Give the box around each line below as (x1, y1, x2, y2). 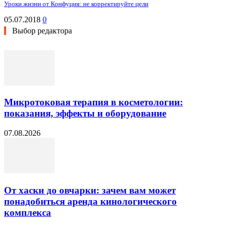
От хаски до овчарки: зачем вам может (4, 184, 176, 196)
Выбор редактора (12, 26, 72, 35)
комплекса (4, 207, 51, 218)
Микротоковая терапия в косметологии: (4, 97, 183, 108)
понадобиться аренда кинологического (4, 196, 177, 207)
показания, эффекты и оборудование (4, 108, 166, 119)
